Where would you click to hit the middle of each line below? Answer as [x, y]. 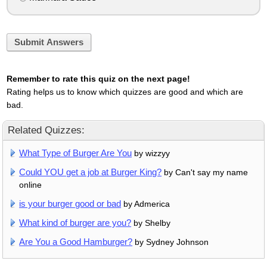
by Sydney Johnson [171, 242]
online [31, 184]
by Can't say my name [205, 172]
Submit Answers [49, 42]
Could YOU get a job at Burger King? [91, 172]
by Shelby [151, 223]
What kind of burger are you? [75, 222]
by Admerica [146, 204]
